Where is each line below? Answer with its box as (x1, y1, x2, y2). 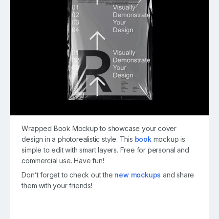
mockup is (151, 135, 185, 144)
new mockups (114, 171, 161, 179)
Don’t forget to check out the (22, 171, 115, 179)
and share (161, 171, 195, 179)
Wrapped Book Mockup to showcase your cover (22, 124, 177, 133)
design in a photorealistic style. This (22, 135, 135, 144)
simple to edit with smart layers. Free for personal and (22, 146, 189, 154)
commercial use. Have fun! (22, 156, 104, 165)
